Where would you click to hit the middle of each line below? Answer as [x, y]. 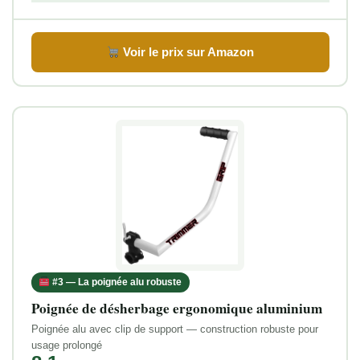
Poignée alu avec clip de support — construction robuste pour [174, 329]
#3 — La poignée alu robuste [116, 282]
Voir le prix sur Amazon [187, 52]
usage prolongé [66, 345]
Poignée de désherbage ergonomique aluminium [176, 308]
